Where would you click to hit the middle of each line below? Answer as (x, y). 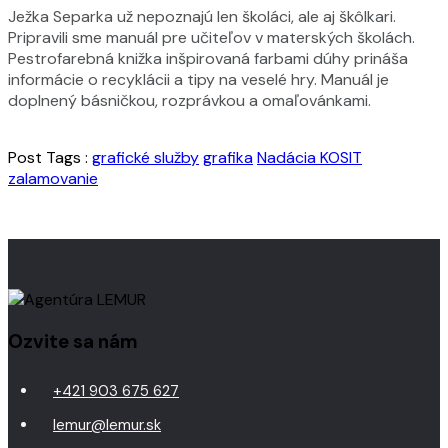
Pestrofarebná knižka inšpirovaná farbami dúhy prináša (208, 58)
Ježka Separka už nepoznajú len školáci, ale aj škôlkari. (202, 16)
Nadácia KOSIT (309, 157)
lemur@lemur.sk (107, 425)
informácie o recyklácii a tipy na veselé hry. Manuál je (198, 79)
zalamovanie (53, 178)
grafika (228, 157)
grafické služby (145, 157)
